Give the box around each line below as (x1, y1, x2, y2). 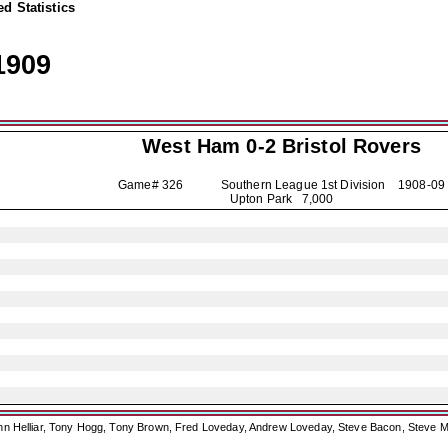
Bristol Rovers (281, 135, 421, 157)
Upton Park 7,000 (229, 192, 334, 206)
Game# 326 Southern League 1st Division (117, 178, 399, 192)
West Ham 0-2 (142, 135, 282, 157)
